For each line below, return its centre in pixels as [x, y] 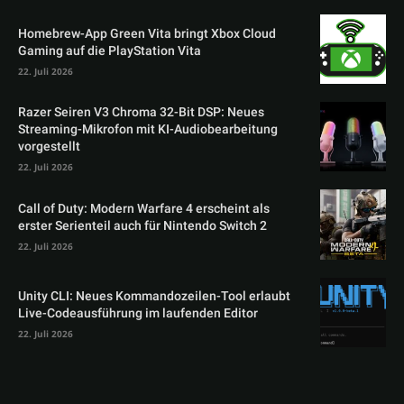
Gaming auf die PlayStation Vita [110, 50]
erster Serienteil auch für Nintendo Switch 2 [142, 226]
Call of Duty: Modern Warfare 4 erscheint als [144, 209]
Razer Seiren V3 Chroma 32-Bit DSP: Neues [141, 113]
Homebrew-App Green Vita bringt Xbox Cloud [147, 33]
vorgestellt [49, 147]
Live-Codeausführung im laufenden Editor [138, 314]
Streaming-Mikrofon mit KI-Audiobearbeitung [148, 130]
